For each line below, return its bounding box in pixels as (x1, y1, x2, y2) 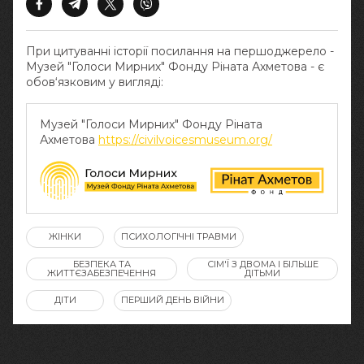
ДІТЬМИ (245, 266, 280, 279)
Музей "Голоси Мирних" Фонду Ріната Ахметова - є (26, 59, 324, 74)
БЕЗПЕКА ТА (72, 258, 131, 270)
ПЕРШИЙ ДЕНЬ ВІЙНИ (121, 294, 224, 306)
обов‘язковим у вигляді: (26, 75, 163, 89)
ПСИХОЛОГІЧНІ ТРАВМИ (121, 231, 236, 243)
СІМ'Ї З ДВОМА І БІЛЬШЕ (206, 258, 318, 270)
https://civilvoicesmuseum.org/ (98, 132, 272, 147)
